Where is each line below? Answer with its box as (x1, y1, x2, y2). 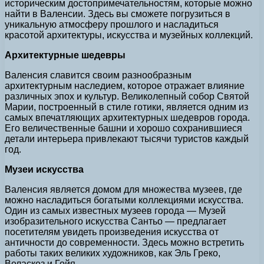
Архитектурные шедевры (5, 49, 126, 60)
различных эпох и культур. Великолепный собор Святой (5, 91, 249, 101)
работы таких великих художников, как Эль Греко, (5, 247, 220, 258)
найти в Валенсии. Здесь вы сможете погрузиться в (5, 8, 230, 19)
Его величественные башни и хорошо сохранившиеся (5, 123, 242, 133)
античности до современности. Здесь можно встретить (5, 237, 244, 247)
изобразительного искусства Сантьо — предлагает (5, 216, 226, 226)
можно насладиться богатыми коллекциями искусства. (5, 194, 243, 205)
